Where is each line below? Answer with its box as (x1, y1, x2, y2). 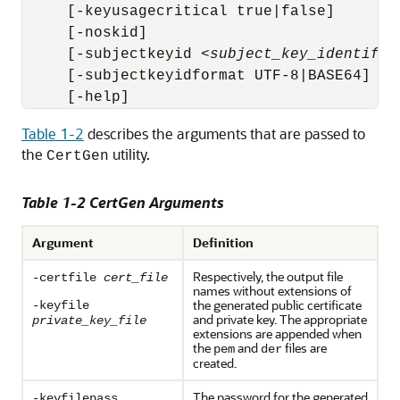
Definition (193, 234, 254, 251)
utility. (109, 145, 150, 163)
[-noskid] (22, 25, 156, 41)
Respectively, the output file (193, 268, 343, 285)
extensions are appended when (193, 325, 362, 342)
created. (193, 354, 237, 371)
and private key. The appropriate (193, 311, 367, 328)
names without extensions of (193, 282, 352, 299)
